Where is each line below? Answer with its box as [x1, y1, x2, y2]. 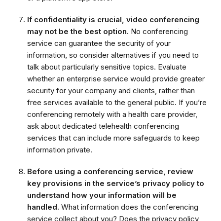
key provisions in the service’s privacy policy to [27, 178, 204, 188]
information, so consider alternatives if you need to [27, 50, 199, 60]
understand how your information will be [27, 190, 177, 200]
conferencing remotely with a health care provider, [27, 109, 197, 119]
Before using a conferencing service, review [27, 166, 193, 176]
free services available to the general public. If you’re [27, 97, 207, 107]
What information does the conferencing [61, 202, 198, 212]
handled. [27, 202, 61, 212]
